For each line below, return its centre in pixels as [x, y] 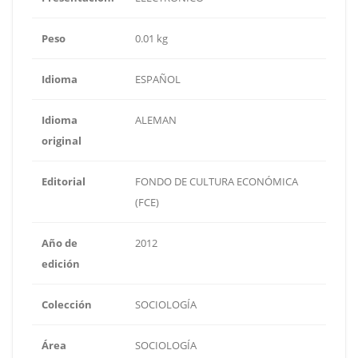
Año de [60, 243]
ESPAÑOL [158, 80]
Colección [67, 305]
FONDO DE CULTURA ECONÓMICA [217, 182]
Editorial [64, 182]
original [62, 141]
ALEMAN [156, 120]
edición [61, 264]
